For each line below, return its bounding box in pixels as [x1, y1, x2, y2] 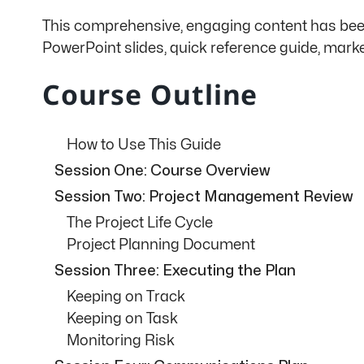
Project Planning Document [67, 237, 255, 252]
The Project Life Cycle [67, 215, 213, 230]
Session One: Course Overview [54, 163, 270, 178]
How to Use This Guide [67, 137, 221, 152]
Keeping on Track [67, 289, 185, 304]
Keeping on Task [67, 311, 178, 326]
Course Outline [42, 76, 258, 114]
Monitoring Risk [67, 333, 175, 348]
